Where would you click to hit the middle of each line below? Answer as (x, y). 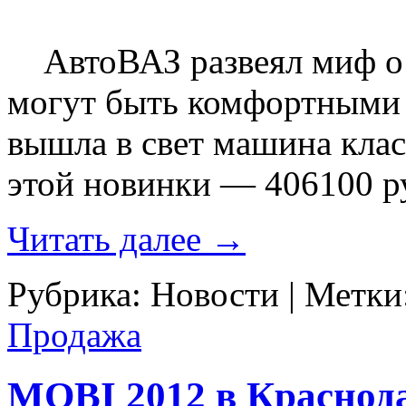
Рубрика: (79, 295)
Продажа (74, 335)
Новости (215, 295)
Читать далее (109, 239)
